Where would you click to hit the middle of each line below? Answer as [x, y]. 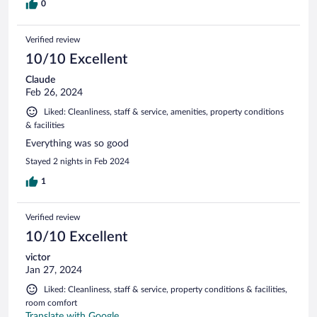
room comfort [51, 302]
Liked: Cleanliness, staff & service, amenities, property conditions [164, 111]
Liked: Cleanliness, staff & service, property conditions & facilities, [166, 289]
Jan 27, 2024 [54, 270]
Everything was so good [77, 143]
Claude [40, 80]
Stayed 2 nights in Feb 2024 [77, 161]
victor [38, 257]
